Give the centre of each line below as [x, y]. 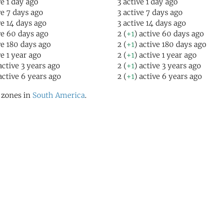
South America [59, 95]
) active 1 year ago [165, 55]
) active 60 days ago [169, 34]
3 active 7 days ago [150, 12]
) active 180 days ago [170, 44]
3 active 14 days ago [152, 23]
